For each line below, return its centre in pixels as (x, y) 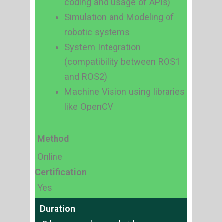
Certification (61, 172)
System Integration (102, 47)
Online (50, 156)
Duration (57, 208)
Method (53, 138)
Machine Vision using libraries (124, 92)
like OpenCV (89, 107)
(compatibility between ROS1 (122, 62)
